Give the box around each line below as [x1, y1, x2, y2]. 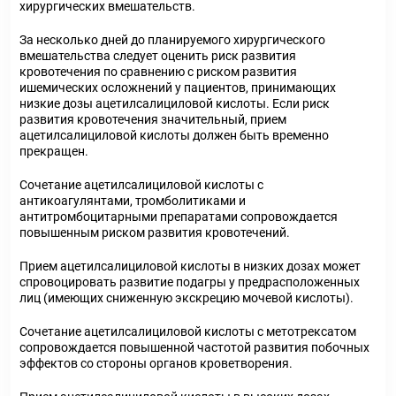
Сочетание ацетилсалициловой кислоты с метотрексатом [19, 324, 356, 339]
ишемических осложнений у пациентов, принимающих [19, 80, 336, 95]
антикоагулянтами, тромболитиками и [19, 194, 246, 208]
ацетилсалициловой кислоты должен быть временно [19, 128, 329, 142]
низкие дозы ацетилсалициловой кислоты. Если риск [19, 96, 330, 110]
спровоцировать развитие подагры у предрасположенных [19, 275, 360, 289]
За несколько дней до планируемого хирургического [19, 33, 325, 47]
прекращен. [19, 144, 88, 158]
